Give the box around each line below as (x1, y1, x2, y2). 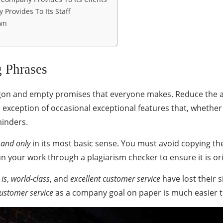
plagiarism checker (87, 152, 158, 163)
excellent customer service (70, 173, 160, 185)
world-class (11, 173, 50, 185)
